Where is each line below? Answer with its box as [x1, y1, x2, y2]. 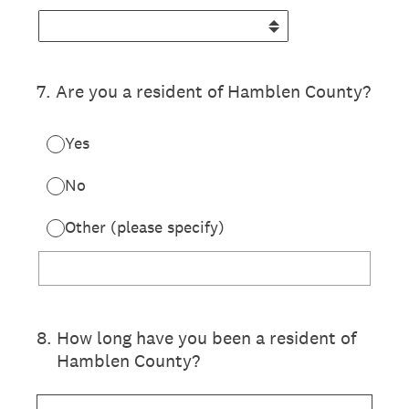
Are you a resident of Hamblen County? [56, 79, 371, 103]
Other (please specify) [65, 216, 225, 237]
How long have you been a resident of [57, 326, 356, 350]
